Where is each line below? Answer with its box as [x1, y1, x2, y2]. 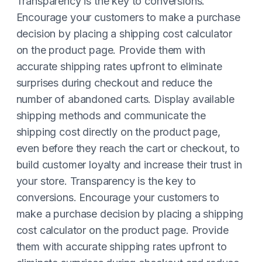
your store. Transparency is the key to [16, 175, 196, 187]
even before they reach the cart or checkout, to [16, 142, 240, 154]
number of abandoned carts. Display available [16, 93, 235, 105]
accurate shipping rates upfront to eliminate [16, 60, 222, 73]
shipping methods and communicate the [16, 109, 206, 122]
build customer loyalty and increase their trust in [16, 158, 242, 171]
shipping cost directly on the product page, [16, 126, 220, 138]
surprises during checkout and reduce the [16, 77, 213, 89]
